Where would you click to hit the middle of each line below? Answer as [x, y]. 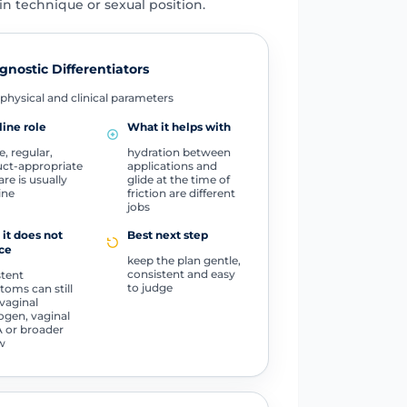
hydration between [179, 152]
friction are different [181, 193]
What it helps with [179, 126]
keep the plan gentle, [184, 260]
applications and [172, 165]
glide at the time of [178, 179]
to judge [149, 287]
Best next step [167, 234]
